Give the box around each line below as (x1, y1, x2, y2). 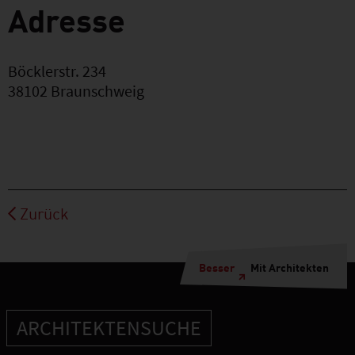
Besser (199, 259, 235, 274)
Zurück (20, 201, 69, 223)
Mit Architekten (250, 259, 329, 274)
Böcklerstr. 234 (8, 61, 106, 81)
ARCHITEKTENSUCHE (17, 315, 201, 341)
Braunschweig (51, 81, 144, 101)
